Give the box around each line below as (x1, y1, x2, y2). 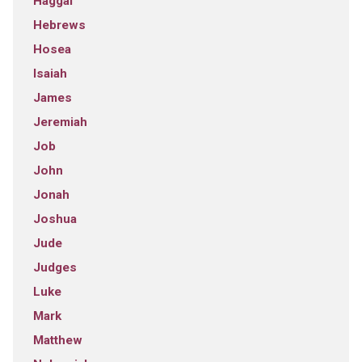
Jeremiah (32, 114, 87, 129)
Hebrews (32, 17, 86, 32)
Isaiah (32, 65, 67, 81)
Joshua (32, 211, 77, 226)
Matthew (32, 332, 82, 347)
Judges (32, 259, 77, 275)
